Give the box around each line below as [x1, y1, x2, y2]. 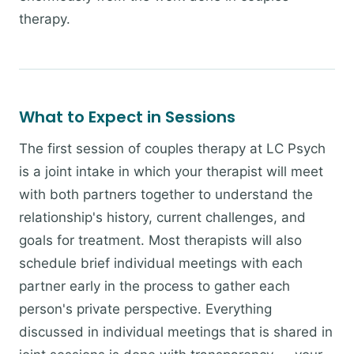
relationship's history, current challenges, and [19, 209, 306, 225]
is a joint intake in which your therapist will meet [19, 164, 323, 179]
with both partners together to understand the [19, 186, 313, 202]
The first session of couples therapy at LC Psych [19, 141, 326, 156]
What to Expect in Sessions [19, 106, 235, 128]
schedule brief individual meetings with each [19, 255, 303, 271]
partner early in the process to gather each [19, 278, 290, 294]
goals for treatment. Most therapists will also [19, 232, 302, 248]
